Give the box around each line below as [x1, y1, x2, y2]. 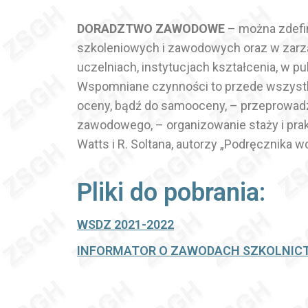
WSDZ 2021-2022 [77, 217, 174, 232]
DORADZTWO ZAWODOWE [77, 21, 225, 36]
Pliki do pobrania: [77, 178, 265, 207]
